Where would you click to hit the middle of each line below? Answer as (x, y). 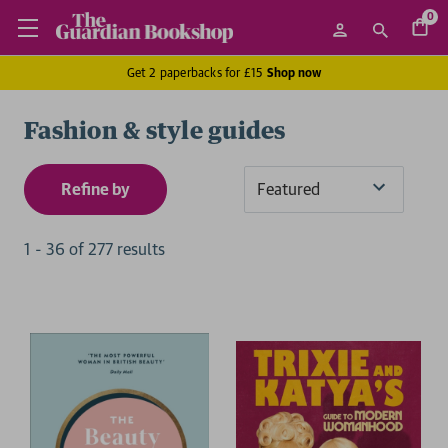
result (137, 249)
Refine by (95, 189)
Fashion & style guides (155, 132)
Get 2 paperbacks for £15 (196, 72)
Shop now (294, 72)
